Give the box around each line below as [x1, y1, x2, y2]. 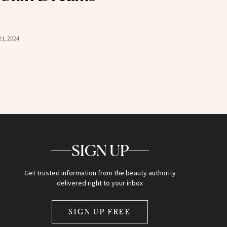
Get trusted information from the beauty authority [24, 168, 176, 177]
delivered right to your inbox [57, 178, 143, 187]
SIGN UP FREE [68, 207, 132, 216]
